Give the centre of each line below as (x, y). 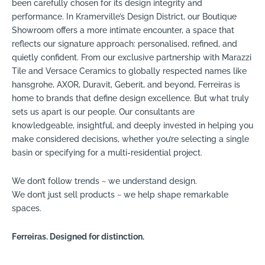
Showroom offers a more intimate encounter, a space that (123, 30)
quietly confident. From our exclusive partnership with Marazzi (132, 57)
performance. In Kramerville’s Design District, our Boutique (124, 16)
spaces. (27, 209)
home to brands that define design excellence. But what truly (130, 98)
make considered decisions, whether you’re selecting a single (130, 139)
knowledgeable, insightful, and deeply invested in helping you (132, 125)
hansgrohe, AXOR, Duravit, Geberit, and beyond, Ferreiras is (126, 84)
